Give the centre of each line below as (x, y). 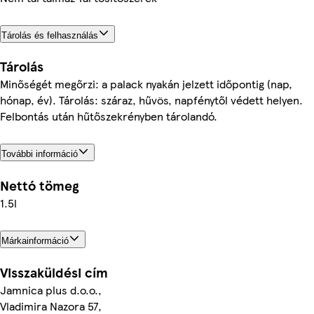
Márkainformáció (35, 241)
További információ (40, 154)
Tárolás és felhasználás (50, 35)
